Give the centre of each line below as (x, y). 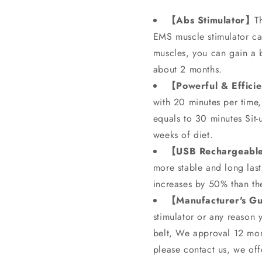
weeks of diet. (183, 135)
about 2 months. (187, 69)
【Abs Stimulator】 (211, 20)
